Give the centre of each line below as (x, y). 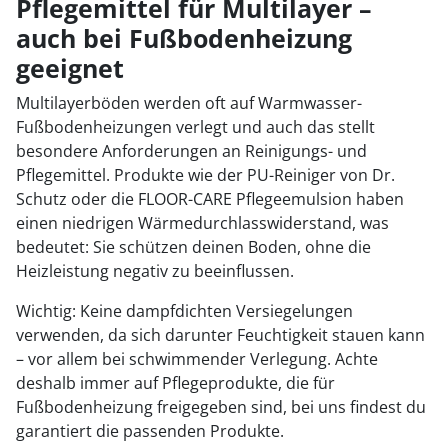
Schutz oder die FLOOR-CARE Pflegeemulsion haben (210, 198)
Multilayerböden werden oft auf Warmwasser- (189, 102)
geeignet (70, 67)
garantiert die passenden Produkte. (150, 430)
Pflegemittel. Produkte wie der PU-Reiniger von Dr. (205, 174)
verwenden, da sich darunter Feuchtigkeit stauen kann (220, 334)
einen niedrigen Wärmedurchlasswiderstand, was (202, 222)
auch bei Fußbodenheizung (184, 37)
